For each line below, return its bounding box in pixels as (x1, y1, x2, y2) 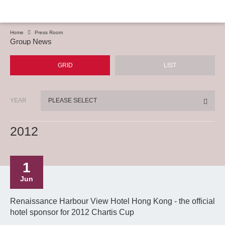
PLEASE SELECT (48, 97, 97, 104)
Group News (10, 37, 52, 46)
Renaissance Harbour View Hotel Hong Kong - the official (10, 197, 215, 205)
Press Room (35, 30, 63, 35)
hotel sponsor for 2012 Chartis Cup (10, 208, 134, 216)
